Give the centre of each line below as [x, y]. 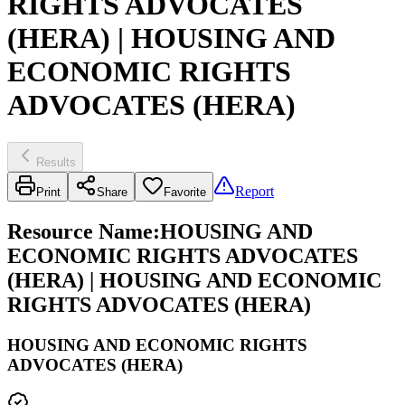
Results [56, 162]
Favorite [185, 192]
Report [254, 191]
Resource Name [80, 231]
